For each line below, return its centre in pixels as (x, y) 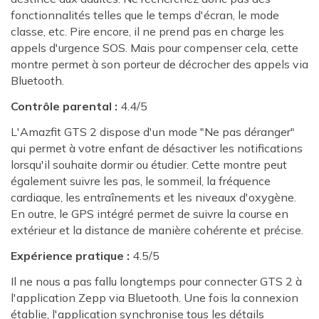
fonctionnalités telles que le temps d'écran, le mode (145, 15)
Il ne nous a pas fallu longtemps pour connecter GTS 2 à (156, 281)
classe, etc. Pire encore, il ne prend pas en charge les (147, 32)
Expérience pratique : (70, 255)
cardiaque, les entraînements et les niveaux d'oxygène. (153, 198)
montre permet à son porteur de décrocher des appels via (159, 64)
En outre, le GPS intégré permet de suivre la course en (150, 214)
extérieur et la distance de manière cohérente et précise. (157, 230)
